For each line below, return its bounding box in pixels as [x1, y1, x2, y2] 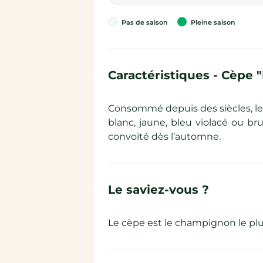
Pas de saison [120, 18, 168, 26]
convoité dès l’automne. [108, 131, 221, 142]
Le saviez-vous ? [108, 183, 209, 197]
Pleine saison [189, 18, 235, 26]
